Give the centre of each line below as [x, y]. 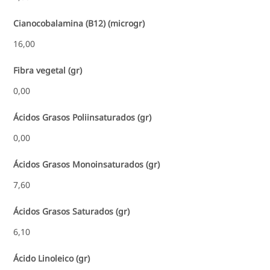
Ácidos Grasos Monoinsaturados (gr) [87, 164]
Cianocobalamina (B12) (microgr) [79, 23]
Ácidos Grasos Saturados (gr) [72, 211]
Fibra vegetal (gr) [48, 70]
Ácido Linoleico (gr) [52, 258]
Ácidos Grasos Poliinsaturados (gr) [83, 117]
